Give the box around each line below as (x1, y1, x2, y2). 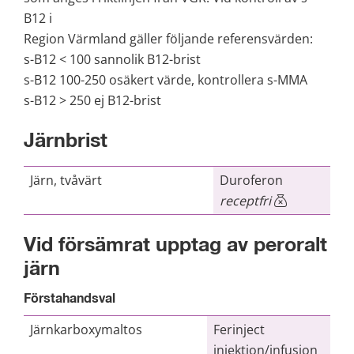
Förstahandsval (24, 292, 115, 305)
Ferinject (213, 320, 265, 338)
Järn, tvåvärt (30, 171, 102, 189)
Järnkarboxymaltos (30, 320, 142, 338)
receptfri (220, 191, 274, 209)
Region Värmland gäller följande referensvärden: (24, 30, 313, 48)
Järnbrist (24, 131, 107, 152)
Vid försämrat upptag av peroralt (24, 235, 327, 255)
